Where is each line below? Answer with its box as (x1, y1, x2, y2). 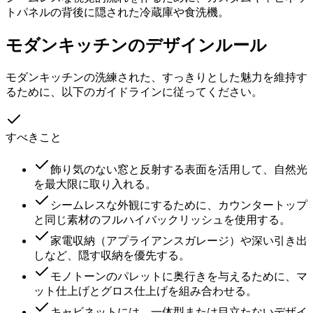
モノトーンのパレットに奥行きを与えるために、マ (50, 270, 307, 282)
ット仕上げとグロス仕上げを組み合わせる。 (34, 284, 257, 297)
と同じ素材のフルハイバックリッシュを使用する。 (34, 213, 291, 226)
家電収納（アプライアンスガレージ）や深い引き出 (50, 234, 307, 247)
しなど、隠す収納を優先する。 (34, 249, 190, 261)
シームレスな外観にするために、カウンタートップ (50, 198, 307, 211)
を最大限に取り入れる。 (34, 177, 156, 190)
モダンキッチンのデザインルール (6, 36, 267, 54)
